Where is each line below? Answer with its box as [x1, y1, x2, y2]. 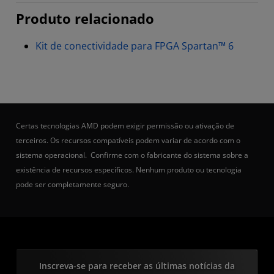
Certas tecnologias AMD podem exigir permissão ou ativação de [16, 120, 234, 131]
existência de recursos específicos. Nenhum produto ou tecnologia [16, 165, 242, 176]
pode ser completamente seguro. [16, 179, 129, 190]
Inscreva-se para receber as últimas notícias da [39, 260, 235, 272]
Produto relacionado [16, 9, 154, 29]
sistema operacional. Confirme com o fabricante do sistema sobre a [16, 150, 248, 161]
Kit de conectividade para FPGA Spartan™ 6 [35, 39, 234, 53]
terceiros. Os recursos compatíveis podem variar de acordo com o [16, 135, 240, 146]
